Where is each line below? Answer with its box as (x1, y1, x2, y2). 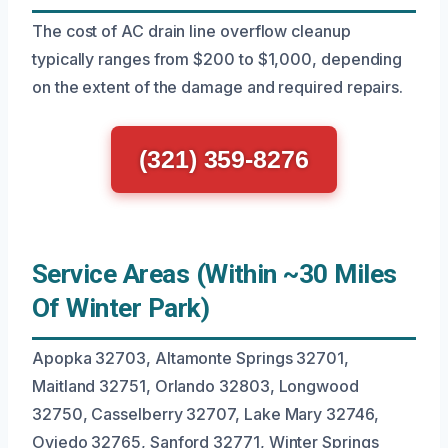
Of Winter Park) (32, 293, 210, 324)
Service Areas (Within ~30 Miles (32, 259, 397, 290)
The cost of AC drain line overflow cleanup (32, 21, 351, 42)
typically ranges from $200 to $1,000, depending (32, 49, 403, 70)
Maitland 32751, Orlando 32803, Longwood (32, 376, 359, 397)
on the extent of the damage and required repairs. (32, 77, 404, 98)
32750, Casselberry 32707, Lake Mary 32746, (32, 404, 379, 425)
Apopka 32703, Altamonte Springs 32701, (32, 348, 349, 369)
